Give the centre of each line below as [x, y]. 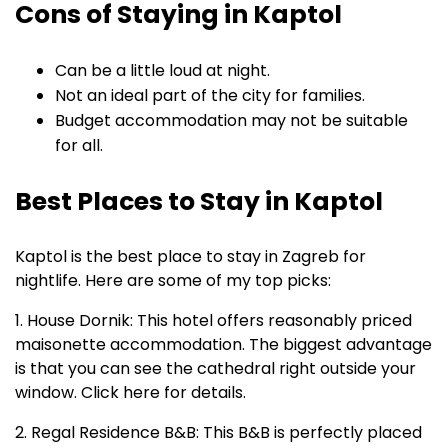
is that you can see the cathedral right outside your [215, 369]
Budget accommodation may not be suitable [231, 121]
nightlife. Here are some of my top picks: [173, 281]
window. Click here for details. [130, 393]
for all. [79, 146]
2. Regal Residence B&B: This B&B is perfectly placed [218, 433]
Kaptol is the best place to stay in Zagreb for [190, 257]
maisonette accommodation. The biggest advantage [223, 345]
